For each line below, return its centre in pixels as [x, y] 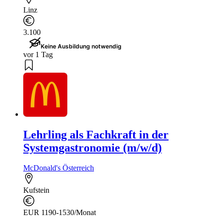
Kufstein [36, 190]
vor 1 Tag [38, 54]
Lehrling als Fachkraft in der [96, 134]
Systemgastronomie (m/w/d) [93, 147]
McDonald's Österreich [59, 168]
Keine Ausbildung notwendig [81, 46]
